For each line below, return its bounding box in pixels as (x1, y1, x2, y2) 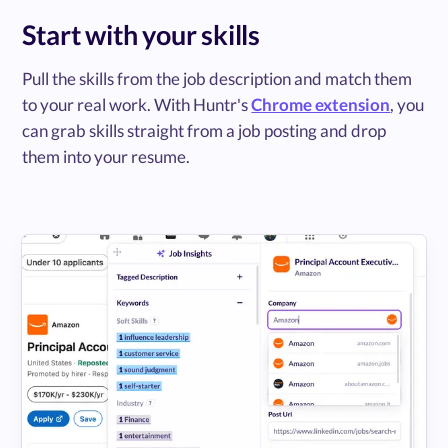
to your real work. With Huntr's (22, 93, 252, 115)
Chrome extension (251, 93, 391, 115)
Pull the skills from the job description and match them (22, 67, 413, 89)
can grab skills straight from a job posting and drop (22, 119, 387, 141)
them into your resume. (22, 145, 191, 167)
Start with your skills (22, 17, 260, 51)
